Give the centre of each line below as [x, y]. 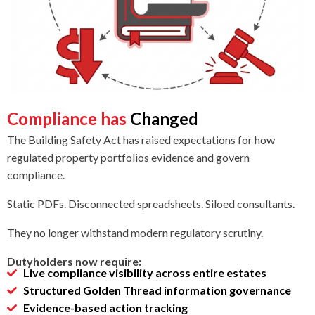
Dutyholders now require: [74, 262]
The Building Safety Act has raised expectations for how [141, 140]
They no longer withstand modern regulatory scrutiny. [135, 233]
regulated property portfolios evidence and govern [128, 157]
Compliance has [69, 119]
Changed [164, 119]
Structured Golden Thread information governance [157, 290]
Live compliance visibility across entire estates [144, 273]
